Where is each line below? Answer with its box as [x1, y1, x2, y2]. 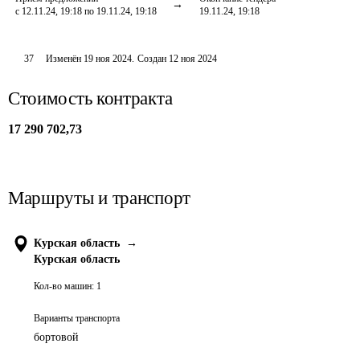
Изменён [46, 53, 84, 64]
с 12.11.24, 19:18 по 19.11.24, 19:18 [15, 6, 157, 17]
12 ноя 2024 [169, 53, 218, 64]
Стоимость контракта [8, 88, 173, 108]
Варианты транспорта [34, 313, 120, 324]
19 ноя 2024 [84, 53, 133, 64]
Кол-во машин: [34, 280, 94, 292]
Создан [137, 53, 167, 64]
